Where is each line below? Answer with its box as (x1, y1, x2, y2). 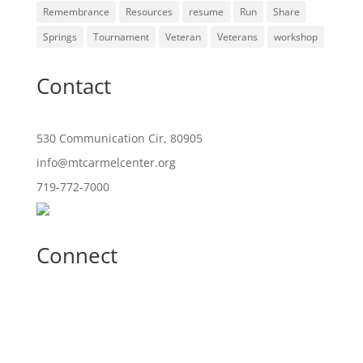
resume (188, 5, 224, 19)
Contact (36, 71, 111, 100)
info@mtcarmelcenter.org (36, 155, 176, 170)
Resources (125, 5, 173, 19)
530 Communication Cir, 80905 (36, 130, 203, 146)
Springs (42, 30, 77, 44)
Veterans (216, 30, 258, 44)
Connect (36, 241, 117, 270)
